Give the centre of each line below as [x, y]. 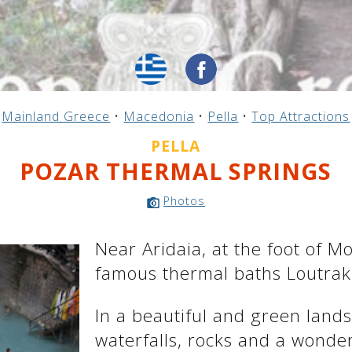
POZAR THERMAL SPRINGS [176, 171]
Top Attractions [301, 117]
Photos [184, 201]
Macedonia [159, 117]
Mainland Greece [56, 117]
